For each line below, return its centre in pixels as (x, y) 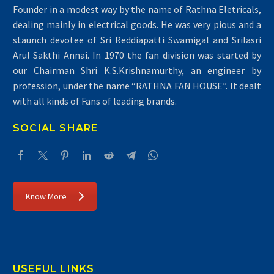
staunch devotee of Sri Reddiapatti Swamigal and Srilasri (137, 39)
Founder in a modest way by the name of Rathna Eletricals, (137, 9)
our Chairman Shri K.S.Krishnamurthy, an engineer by (137, 70)
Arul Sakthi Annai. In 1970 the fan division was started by (137, 55)
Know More (46, 197)
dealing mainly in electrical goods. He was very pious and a (137, 24)
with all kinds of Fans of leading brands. (95, 101)
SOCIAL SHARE (56, 128)
